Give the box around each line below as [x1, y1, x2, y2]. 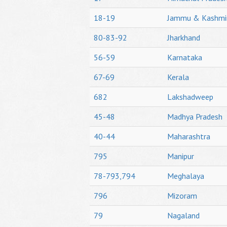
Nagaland [167, 210, 200, 220]
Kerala [167, 72, 189, 82]
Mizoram [167, 191, 197, 201]
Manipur [167, 151, 194, 161]
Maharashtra [167, 131, 210, 141]
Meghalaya [167, 171, 204, 181]
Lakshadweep [167, 92, 213, 102]
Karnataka [167, 52, 202, 62]
